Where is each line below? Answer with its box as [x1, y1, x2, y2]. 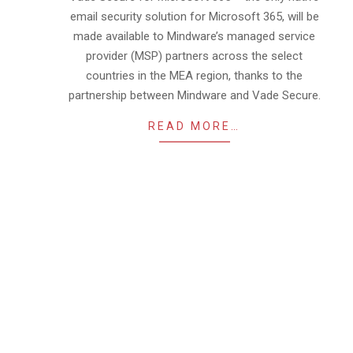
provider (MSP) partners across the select [86, 49, 303, 63]
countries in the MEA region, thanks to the [86, 69, 303, 83]
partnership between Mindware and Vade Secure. [68, 88, 321, 102]
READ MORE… [148, 120, 240, 132]
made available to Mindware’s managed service [73, 29, 315, 43]
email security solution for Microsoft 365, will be [69, 9, 319, 24]
